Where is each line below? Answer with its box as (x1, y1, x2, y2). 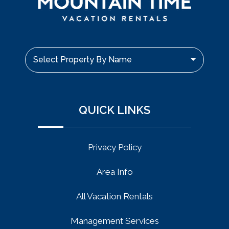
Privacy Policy (87, 142, 142, 153)
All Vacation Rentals (76, 191, 153, 202)
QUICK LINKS (79, 103, 150, 117)
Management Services (70, 216, 159, 226)
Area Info (96, 167, 133, 177)
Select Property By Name (33, 55, 132, 65)
